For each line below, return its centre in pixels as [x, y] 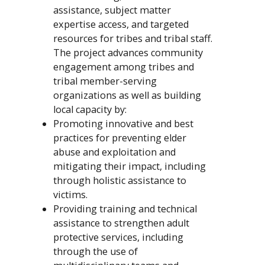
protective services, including [118, 237]
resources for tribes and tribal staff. [132, 39]
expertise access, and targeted [121, 25]
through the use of [95, 252]
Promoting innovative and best [123, 124]
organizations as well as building [127, 96]
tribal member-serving [105, 81]
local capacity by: [91, 110]
